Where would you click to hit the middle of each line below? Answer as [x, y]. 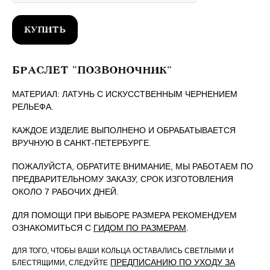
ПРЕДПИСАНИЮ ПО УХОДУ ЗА [173, 262]
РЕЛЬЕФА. [33, 107]
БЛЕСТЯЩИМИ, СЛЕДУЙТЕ [60, 263]
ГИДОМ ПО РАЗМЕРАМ [140, 228]
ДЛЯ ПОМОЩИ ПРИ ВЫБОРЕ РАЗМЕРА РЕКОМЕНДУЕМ [124, 215]
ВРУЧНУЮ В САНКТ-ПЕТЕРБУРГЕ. [82, 143]
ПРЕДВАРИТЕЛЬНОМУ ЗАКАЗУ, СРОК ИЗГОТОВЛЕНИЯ [123, 179]
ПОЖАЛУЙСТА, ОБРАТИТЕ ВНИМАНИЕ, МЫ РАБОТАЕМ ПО [133, 167]
